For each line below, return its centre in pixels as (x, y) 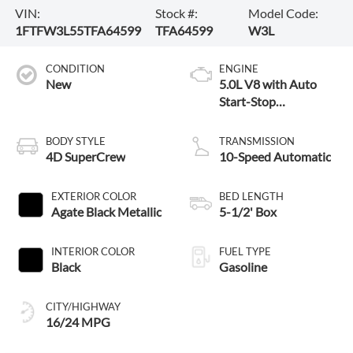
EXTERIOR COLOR (93, 196)
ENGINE (239, 68)
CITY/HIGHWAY (83, 306)
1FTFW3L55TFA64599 (78, 30)
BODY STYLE (75, 141)
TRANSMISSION (257, 141)
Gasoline (243, 266)
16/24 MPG (78, 321)
